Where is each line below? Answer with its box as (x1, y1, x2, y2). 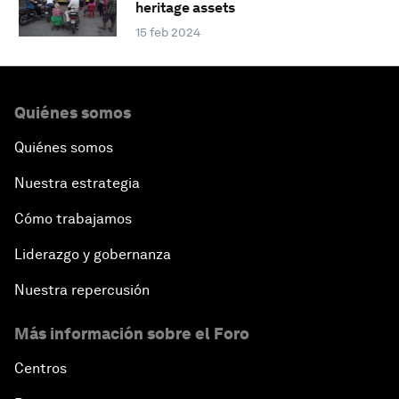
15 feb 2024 (134, 25, 200, 40)
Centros (14, 360, 67, 378)
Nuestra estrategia (14, 175, 140, 192)
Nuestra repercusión (14, 281, 150, 299)
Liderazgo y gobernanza (14, 246, 171, 264)
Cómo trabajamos (14, 210, 132, 228)
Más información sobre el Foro (14, 324, 249, 344)
